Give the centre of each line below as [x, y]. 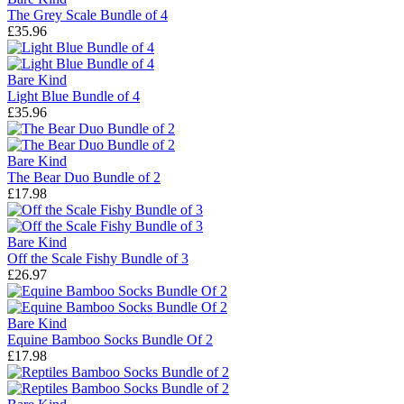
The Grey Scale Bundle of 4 [87, 15]
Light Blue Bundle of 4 [73, 96]
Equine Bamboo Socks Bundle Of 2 [110, 340]
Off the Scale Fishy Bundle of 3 [98, 259]
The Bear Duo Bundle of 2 [84, 178]
